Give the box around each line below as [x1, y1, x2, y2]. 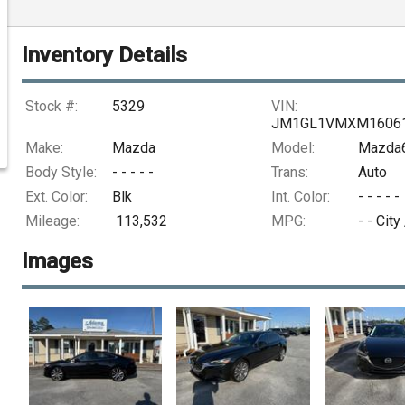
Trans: [271, 163, 309, 181]
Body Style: [24, 163, 97, 181]
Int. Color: [271, 187, 331, 205]
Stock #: [24, 97, 78, 115]
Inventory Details [21, 42, 187, 68]
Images [21, 248, 93, 274]
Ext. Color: [24, 187, 88, 205]
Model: [271, 138, 316, 156]
